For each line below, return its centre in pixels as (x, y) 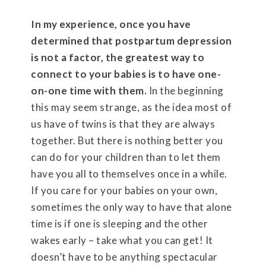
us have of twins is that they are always (123, 123)
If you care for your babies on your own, (124, 190)
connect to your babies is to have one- (126, 74)
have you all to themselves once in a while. (129, 173)
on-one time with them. (89, 90)
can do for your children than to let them (126, 157)
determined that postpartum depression (132, 40)
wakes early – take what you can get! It (122, 240)
